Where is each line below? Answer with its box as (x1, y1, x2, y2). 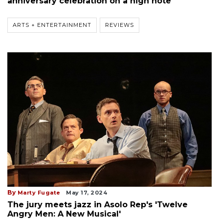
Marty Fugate (17, 189, 61, 197)
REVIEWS (105, 22, 134, 29)
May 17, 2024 (66, 189, 107, 197)
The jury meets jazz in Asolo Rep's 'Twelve (7, 200, 188, 210)
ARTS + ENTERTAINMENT (13, 22, 91, 29)
